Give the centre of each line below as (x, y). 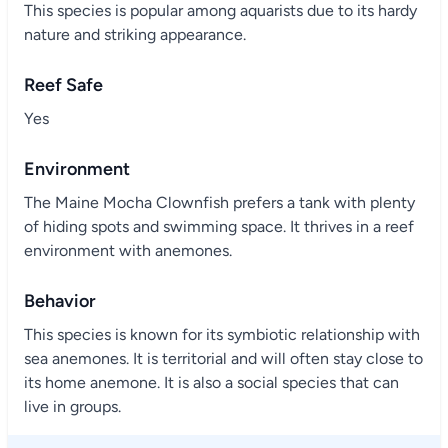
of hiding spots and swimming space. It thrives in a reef (219, 226)
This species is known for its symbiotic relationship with (222, 334)
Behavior (60, 301)
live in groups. (72, 406)
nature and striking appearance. (135, 34)
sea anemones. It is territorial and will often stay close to (223, 358)
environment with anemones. (128, 250)
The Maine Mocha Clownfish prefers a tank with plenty (219, 202)
